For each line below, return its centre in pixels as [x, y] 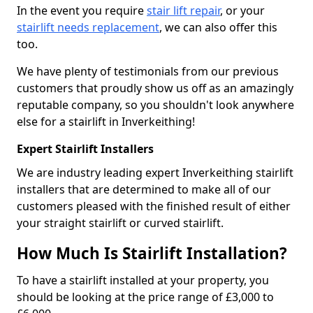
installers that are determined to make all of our [144, 189]
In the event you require [82, 10]
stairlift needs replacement [88, 27]
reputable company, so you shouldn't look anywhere [155, 105]
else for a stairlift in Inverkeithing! [106, 122]
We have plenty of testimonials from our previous [148, 71]
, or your [242, 10]
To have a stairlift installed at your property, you [143, 280]
